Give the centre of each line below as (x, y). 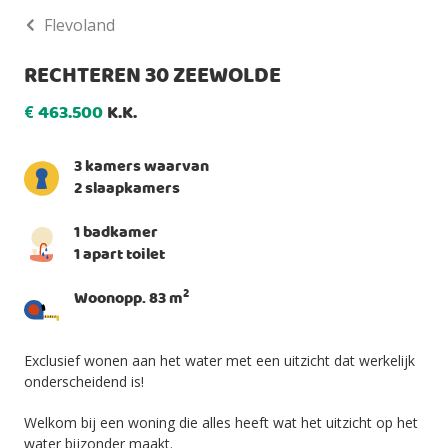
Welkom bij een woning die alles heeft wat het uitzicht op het (221, 422)
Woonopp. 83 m (128, 298)
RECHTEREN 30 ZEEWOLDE (152, 76)
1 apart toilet (119, 254)
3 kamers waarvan (141, 166)
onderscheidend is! (84, 381)
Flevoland (79, 24)
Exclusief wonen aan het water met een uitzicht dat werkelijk (219, 360)
